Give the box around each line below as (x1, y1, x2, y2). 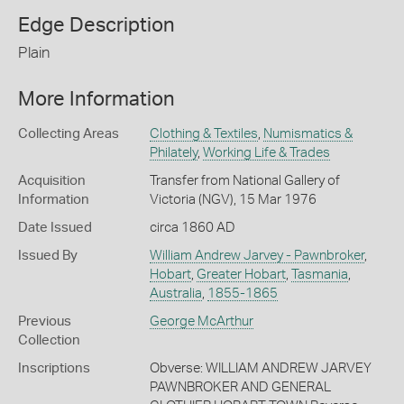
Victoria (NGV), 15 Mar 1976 (149, 192, 317, 207)
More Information (18, 88, 175, 109)
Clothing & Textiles (149, 126, 258, 141)
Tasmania (290, 267, 348, 281)
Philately (149, 145, 197, 160)
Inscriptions (18, 361, 90, 375)
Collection (18, 333, 80, 347)
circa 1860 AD (149, 220, 235, 234)
